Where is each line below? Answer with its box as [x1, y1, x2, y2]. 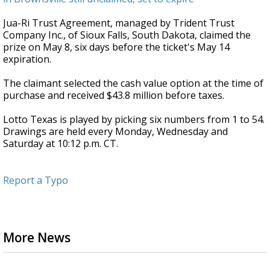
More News [3, 229, 71, 246]
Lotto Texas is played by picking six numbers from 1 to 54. [3, 113, 265, 126]
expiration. [3, 52, 51, 66]
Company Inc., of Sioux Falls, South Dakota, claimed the [3, 28, 251, 42]
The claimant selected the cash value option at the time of [3, 77, 263, 90]
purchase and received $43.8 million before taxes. [3, 89, 224, 102]
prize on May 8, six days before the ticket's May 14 [3, 40, 230, 54]
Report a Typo [3, 174, 68, 187]
